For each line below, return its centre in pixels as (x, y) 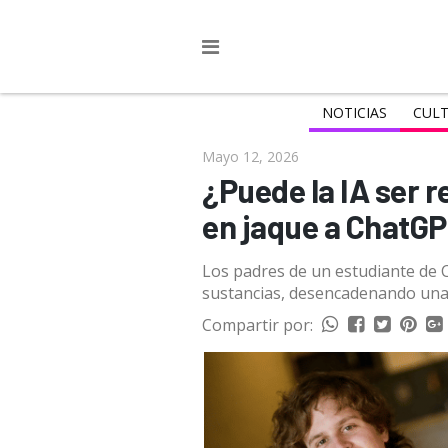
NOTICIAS (354, 112)
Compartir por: (257, 325)
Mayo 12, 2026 (250, 156)
